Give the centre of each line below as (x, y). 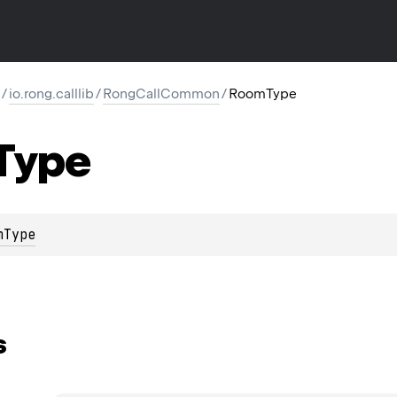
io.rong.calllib (51, 94)
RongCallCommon (161, 94)
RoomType (263, 94)
